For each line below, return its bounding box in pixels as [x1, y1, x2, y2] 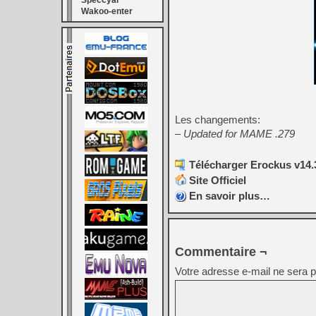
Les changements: [175, 114, 260, 126]
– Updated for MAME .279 [175, 128, 295, 140]
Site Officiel [189, 174, 246, 187]
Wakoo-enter [81, 6, 133, 16]
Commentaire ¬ [175, 245, 267, 260]
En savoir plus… [189, 190, 270, 202]
